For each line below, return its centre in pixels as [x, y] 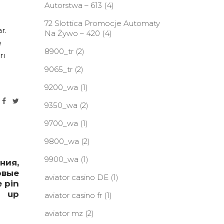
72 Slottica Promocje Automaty [102, 23]
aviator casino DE [76, 177]
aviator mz [63, 213]
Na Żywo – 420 [72, 33]
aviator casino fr [73, 195]
